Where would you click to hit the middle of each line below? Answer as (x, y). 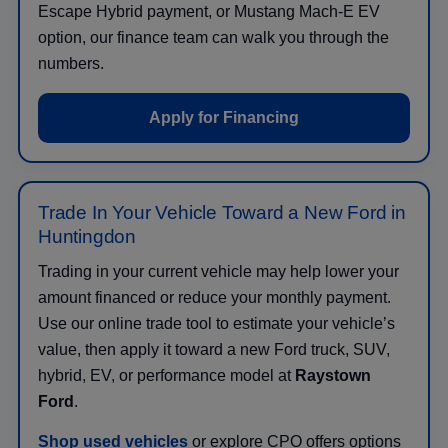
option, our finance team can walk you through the (213, 37)
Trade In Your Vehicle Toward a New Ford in (222, 212)
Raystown (333, 375)
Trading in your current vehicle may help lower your (218, 271)
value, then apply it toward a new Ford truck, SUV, (214, 349)
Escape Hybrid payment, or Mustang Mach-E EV (209, 11)
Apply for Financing (224, 117)
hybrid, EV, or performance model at (166, 375)
